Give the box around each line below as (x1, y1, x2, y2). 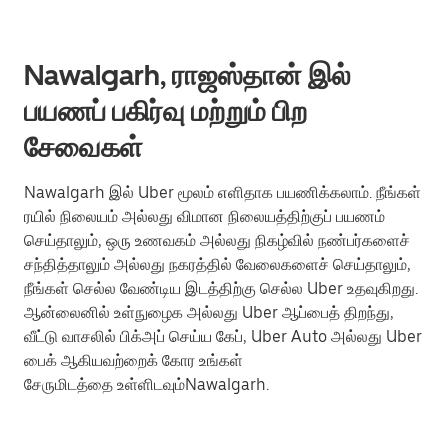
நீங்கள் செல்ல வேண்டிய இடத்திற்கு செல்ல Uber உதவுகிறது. (24, 279, 418, 298)
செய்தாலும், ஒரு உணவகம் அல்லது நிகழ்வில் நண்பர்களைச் (24, 231, 410, 250)
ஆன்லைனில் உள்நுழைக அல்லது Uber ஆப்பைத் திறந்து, (24, 303, 394, 322)
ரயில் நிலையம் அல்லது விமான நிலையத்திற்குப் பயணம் (24, 207, 385, 226)
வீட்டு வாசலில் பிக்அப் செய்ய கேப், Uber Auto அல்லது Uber (24, 327, 422, 346)
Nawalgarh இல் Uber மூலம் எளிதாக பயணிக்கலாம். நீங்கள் (24, 183, 421, 202)
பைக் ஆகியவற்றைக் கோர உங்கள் (24, 351, 243, 370)
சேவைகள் (24, 130, 143, 164)
